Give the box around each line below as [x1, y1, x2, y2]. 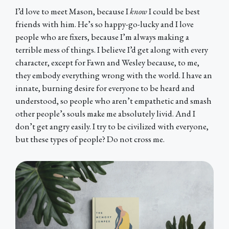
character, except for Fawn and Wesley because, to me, [15, 57, 199, 68]
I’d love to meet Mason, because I [15, 6, 130, 17]
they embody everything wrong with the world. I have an [15, 70, 212, 81]
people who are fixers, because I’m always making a [15, 31, 189, 43]
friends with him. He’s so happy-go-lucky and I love [15, 18, 194, 30]
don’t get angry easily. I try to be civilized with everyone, [15, 121, 209, 132]
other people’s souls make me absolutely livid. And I [15, 108, 195, 120]
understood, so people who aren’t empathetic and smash [15, 95, 212, 107]
